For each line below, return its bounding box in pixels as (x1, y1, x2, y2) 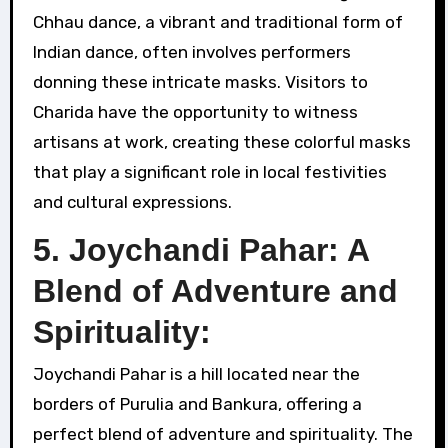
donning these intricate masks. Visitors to (32, 71, 368, 92)
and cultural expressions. (32, 191, 232, 212)
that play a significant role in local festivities (32, 161, 387, 182)
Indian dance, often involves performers (32, 41, 351, 62)
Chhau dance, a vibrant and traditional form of (32, 11, 403, 32)
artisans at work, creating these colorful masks (32, 131, 411, 152)
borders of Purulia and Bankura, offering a (32, 394, 362, 415)
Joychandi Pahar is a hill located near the (32, 364, 360, 385)
